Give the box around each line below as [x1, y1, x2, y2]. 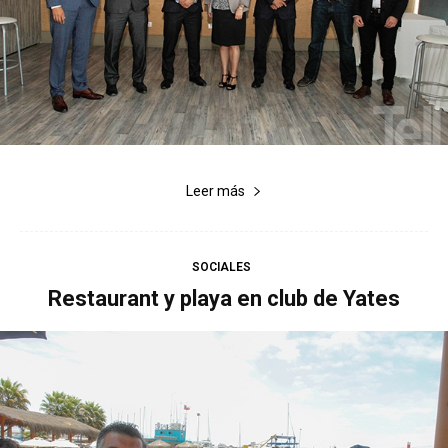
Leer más [186, 182, 245, 199]
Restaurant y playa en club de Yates [48, 285, 400, 311]
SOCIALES [192, 259, 251, 274]
